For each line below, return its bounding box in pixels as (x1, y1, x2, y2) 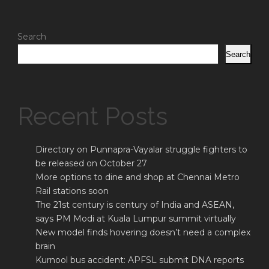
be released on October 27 (35, 158, 147, 169)
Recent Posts (17, 101, 168, 131)
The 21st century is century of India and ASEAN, (35, 199, 234, 211)
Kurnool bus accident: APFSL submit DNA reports (35, 255, 244, 266)
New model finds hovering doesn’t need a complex (35, 227, 250, 238)
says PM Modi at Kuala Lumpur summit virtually (35, 213, 236, 225)
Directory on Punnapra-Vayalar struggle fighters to (35, 144, 247, 156)
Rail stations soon (35, 186, 109, 197)
